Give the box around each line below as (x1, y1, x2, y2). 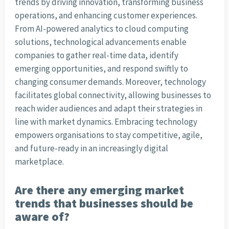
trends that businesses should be (14, 196, 193, 211)
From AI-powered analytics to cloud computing (14, 23, 189, 35)
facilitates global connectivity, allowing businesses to (14, 89, 211, 101)
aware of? (14, 209, 70, 224)
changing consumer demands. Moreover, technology (14, 76, 206, 88)
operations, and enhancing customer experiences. (14, 10, 197, 21)
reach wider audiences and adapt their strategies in (14, 103, 202, 114)
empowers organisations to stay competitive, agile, (14, 129, 202, 141)
